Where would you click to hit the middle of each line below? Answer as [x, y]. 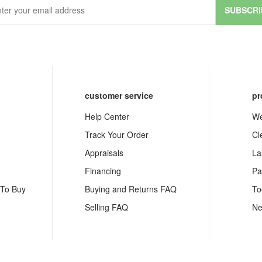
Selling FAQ [106, 207]
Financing [103, 171]
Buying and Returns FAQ [130, 189]
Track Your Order [116, 135]
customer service [119, 95]
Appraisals [104, 153]
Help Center [107, 116]
